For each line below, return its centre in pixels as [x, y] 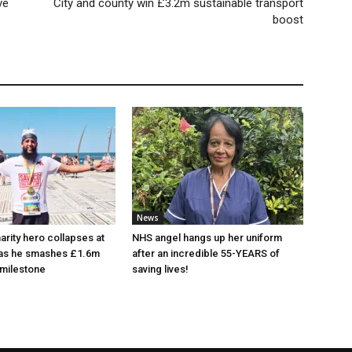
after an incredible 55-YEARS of [206, 253]
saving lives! [160, 269]
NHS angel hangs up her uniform [207, 238]
